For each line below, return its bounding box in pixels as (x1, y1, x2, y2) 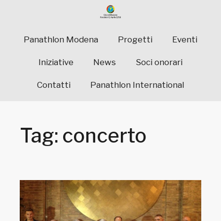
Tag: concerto (20, 123, 147, 147)
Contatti (37, 79, 71, 90)
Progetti (118, 34, 152, 44)
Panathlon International (90, 79, 184, 90)
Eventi (172, 34, 197, 44)
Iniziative (38, 57, 74, 67)
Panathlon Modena (24, 34, 98, 44)
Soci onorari (136, 57, 183, 67)
